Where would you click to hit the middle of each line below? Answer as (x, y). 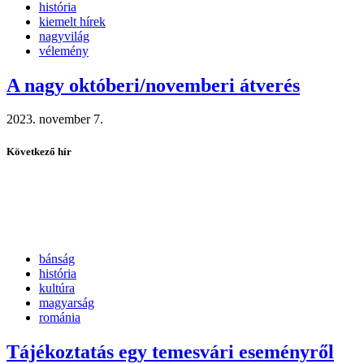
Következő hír (39, 151)
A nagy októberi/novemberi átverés (153, 85)
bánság (57, 258)
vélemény (64, 50)
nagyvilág (64, 36)
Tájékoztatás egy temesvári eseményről (170, 351)
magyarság (67, 302)
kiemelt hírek (72, 21)
